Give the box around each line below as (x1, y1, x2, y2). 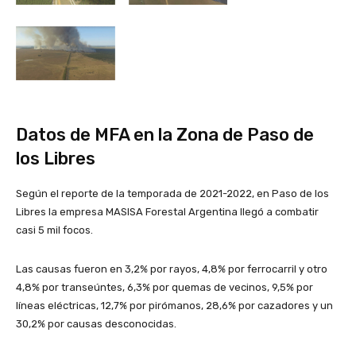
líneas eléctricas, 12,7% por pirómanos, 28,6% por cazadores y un (16, 299, 333, 311)
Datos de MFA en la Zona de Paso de (16, 123, 314, 145)
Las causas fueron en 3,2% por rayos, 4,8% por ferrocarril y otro (16, 262, 327, 275)
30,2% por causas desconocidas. (16, 317, 176, 330)
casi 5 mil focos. (16, 223, 93, 236)
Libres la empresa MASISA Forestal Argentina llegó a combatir (16, 205, 319, 218)
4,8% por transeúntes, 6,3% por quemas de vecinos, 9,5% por (16, 281, 313, 293)
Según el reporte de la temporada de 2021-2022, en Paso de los (16, 187, 329, 199)
